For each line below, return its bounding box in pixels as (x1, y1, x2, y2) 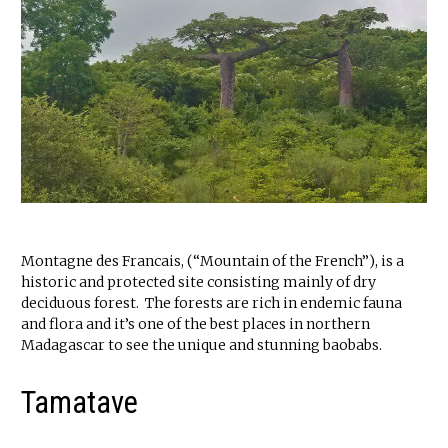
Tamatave (21, 384, 138, 422)
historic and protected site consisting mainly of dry (21, 273, 376, 292)
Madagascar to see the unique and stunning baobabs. (21, 336, 382, 355)
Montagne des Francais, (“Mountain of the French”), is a (21, 252, 404, 271)
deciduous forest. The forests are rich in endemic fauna (21, 294, 402, 313)
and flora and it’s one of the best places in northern (21, 315, 370, 334)
